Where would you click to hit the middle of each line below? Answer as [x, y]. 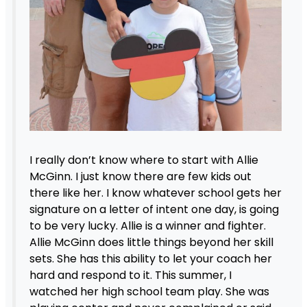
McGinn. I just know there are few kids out [140, 177]
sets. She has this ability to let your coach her [150, 259]
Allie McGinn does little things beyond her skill [151, 243]
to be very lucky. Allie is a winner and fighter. [147, 226]
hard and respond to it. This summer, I [130, 275]
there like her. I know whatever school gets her [155, 193]
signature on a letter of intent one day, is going [154, 210]
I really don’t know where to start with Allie [144, 160]
